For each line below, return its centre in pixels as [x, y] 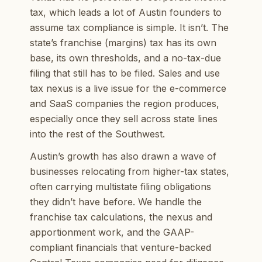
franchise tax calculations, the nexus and [121, 217]
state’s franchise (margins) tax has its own [123, 43]
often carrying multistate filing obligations [120, 187]
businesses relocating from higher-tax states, [129, 171]
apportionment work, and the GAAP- [112, 232]
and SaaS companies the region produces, [124, 104]
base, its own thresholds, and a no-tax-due [125, 58]
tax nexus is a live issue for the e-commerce [128, 88]
